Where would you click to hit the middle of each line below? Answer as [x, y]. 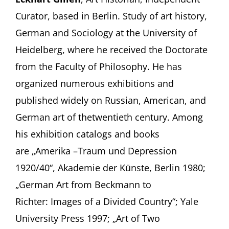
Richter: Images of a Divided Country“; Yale [107, 201]
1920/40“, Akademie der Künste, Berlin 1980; [110, 167]
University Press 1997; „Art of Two [87, 218]
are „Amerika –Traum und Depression [96, 151]
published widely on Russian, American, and [110, 100]
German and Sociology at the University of [106, 32]
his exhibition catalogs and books [87, 134]
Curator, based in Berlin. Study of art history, [111, 16]
